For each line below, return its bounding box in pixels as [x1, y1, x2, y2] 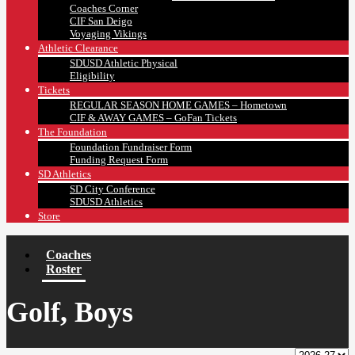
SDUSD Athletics [70, 196, 143, 208]
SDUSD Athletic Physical [70, 57, 177, 70]
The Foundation [38, 126, 107, 139]
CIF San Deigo [70, 15, 132, 28]
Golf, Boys [6, 296, 133, 329]
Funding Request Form [70, 154, 168, 166]
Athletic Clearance [38, 42, 118, 55]
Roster [46, 262, 82, 277]
